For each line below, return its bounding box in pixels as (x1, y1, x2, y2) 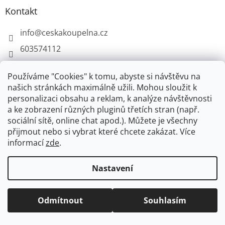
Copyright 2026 (21, 176, 80, 188)
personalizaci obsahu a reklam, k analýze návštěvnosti (8, 93, 212, 104)
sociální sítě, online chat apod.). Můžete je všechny (8, 115, 197, 126)
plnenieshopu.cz (131, 145, 195, 156)
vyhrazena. (92, 187, 133, 199)
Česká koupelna (80, 176, 144, 188)
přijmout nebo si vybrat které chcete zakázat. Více (8, 126, 195, 137)
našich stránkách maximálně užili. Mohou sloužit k (8, 82, 197, 93)
